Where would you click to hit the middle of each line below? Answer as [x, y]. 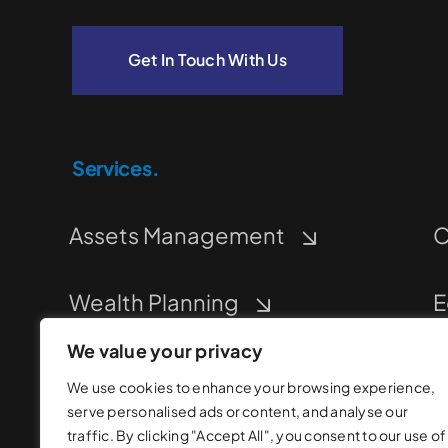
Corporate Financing [177, 369]
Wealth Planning [153, 302]
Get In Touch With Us [207, 60]
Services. [115, 168]
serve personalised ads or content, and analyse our [237, 411]
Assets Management [176, 235]
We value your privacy [165, 350]
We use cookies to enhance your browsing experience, [251, 387]
